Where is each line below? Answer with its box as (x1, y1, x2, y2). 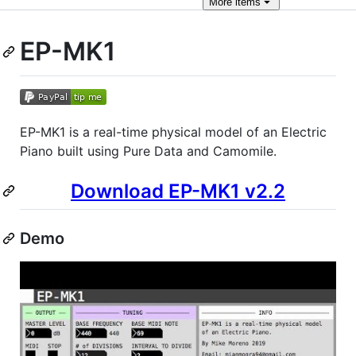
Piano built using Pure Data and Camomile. (20, 142, 277, 159)
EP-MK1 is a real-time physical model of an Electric (20, 123, 327, 140)
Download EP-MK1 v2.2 (71, 179, 285, 203)
